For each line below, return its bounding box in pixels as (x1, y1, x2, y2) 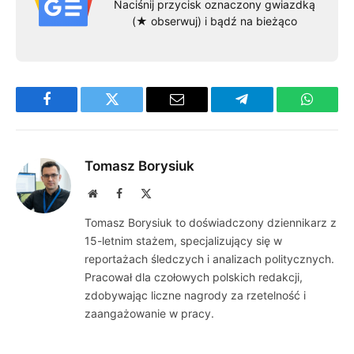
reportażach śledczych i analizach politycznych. (85, 251, 334, 265)
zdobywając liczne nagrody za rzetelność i (85, 288, 306, 302)
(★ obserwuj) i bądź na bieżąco (132, 13, 297, 28)
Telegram (240, 104, 295, 119)
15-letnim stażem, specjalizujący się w (85, 233, 282, 247)
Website (96, 186, 132, 198)
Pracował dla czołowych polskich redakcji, (85, 269, 303, 284)
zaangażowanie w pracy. (85, 306, 214, 320)
